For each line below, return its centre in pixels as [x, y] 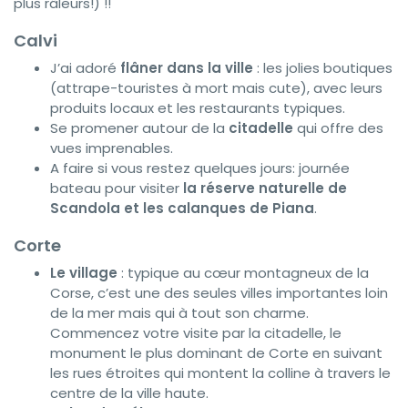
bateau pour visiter [117, 188]
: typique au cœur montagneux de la [243, 272]
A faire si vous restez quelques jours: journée [200, 168]
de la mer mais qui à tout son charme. [179, 312]
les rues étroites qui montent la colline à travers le [220, 372]
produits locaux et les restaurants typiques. [198, 107]
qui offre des [338, 127]
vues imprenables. [112, 148]
